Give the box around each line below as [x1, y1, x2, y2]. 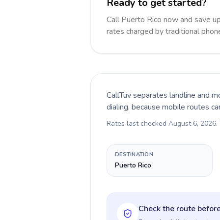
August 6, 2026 [168, 119, 216, 128]
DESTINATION [115, 151, 154, 158]
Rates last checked [107, 119, 168, 128]
